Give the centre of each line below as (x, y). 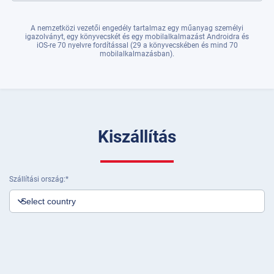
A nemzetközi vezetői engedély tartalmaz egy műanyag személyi (137, 28)
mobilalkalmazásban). (137, 54)
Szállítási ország (36, 179)
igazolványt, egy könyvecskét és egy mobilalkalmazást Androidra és (137, 37)
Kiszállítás (137, 137)
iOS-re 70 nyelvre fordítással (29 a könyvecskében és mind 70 (137, 45)
